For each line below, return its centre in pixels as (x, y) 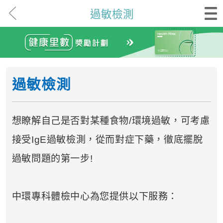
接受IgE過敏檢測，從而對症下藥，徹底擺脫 (107, 139)
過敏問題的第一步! (52, 158)
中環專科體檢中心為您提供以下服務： (95, 196)
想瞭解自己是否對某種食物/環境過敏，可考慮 (111, 120)
